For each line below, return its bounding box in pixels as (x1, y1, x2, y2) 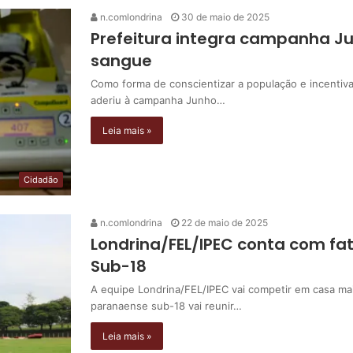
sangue (91, 50, 152, 72)
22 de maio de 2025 (181, 217, 268, 229)
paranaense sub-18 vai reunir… (91, 299, 242, 313)
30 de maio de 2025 (181, 11, 269, 24)
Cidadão (24, 174, 58, 186)
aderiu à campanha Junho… (91, 94, 225, 107)
